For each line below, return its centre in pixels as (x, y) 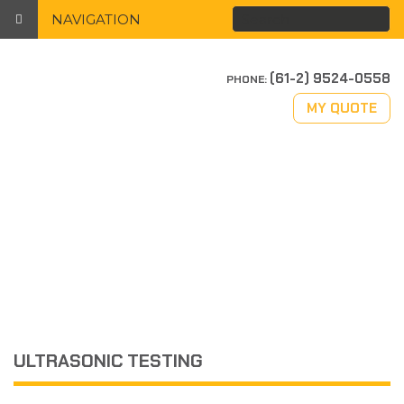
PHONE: (248, 79)
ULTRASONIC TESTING (108, 361)
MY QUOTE (342, 108)
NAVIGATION (96, 18)
